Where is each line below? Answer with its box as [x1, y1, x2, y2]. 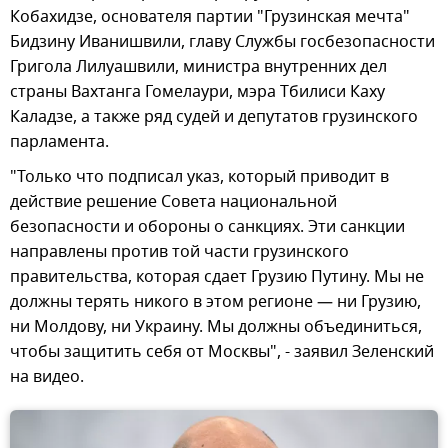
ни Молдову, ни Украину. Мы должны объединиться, [10, 314, 422, 339]
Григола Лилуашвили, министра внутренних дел [10, 54, 387, 79]
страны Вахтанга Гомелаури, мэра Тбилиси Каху [10, 79, 385, 104]
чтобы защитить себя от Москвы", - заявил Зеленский [10, 339, 434, 364]
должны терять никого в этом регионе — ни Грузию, [10, 289, 421, 314]
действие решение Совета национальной [10, 189, 337, 214]
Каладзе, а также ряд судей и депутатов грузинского [10, 104, 418, 129]
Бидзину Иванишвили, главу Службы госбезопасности [10, 29, 435, 54]
